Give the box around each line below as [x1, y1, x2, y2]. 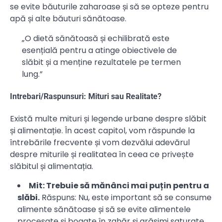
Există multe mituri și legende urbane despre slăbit [10, 113, 207, 125]
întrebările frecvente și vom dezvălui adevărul [10, 137, 190, 149]
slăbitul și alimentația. [10, 161, 93, 172]
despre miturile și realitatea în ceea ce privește [10, 149, 194, 161]
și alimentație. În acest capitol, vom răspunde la [10, 125, 195, 137]
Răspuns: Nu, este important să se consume [40, 192, 212, 204]
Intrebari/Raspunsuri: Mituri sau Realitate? [10, 92, 162, 102]
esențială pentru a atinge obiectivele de [22, 44, 177, 56]
